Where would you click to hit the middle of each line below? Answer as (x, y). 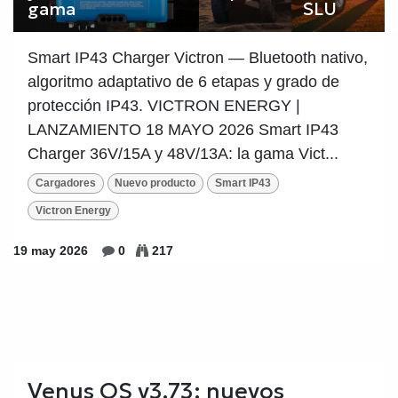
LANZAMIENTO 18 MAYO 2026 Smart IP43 (183, 130)
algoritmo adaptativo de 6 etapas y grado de (183, 82)
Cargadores (65, 183)
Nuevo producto (155, 183)
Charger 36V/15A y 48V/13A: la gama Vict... (183, 154)
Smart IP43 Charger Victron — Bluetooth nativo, (198, 58)
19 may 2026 (51, 251)
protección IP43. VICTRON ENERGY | (164, 106)
